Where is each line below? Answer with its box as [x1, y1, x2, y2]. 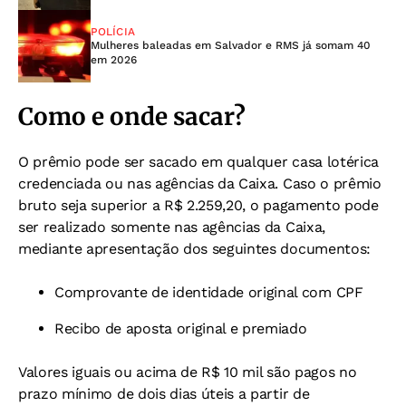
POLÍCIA [91, 24, 135, 38]
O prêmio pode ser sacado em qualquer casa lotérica [18, 152, 379, 170]
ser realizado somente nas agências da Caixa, [18, 217, 325, 236]
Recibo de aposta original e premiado [54, 319, 307, 337]
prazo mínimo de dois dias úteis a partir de [18, 384, 310, 402]
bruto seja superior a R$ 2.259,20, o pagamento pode [18, 196, 379, 214]
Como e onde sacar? [18, 101, 246, 131]
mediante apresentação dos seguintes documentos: [18, 239, 371, 257]
